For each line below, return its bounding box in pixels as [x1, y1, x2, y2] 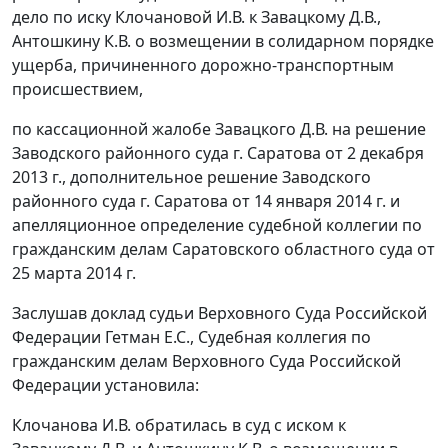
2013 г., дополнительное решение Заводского [12, 166, 371, 189]
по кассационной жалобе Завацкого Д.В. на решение [12, 118, 426, 141]
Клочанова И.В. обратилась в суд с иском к [12, 414, 346, 437]
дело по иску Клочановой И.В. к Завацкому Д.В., [12, 6, 381, 29]
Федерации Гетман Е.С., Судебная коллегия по [12, 326, 371, 349]
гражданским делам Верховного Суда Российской [12, 350, 401, 373]
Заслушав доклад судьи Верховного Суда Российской [12, 302, 427, 325]
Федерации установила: [12, 374, 199, 397]
